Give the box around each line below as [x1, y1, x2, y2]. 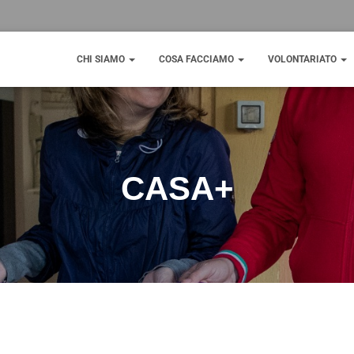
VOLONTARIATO [268, 54, 339, 65]
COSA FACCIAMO [159, 54, 236, 65]
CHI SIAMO [77, 54, 127, 65]
